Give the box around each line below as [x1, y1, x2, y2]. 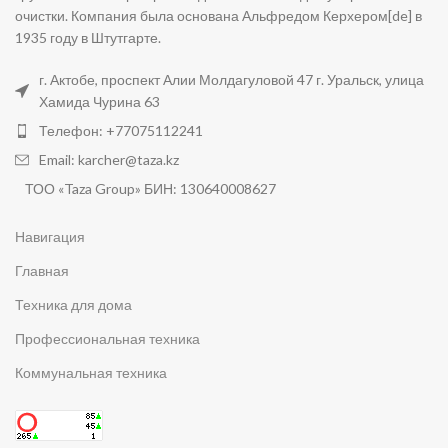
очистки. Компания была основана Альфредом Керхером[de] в [15, 7, 423, 25]
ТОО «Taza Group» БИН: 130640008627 [25, 180, 277, 198]
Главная [15, 262, 70, 280]
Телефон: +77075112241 [39, 122, 204, 140]
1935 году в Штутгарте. [15, 29, 162, 47]
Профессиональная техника [15, 330, 201, 348]
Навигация [15, 228, 86, 246]
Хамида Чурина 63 [39, 93, 161, 111]
